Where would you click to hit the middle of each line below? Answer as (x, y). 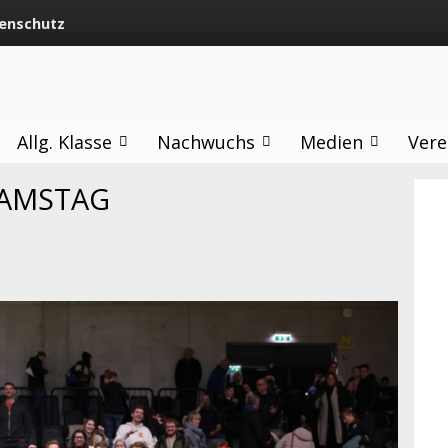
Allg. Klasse (64, 142)
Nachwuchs (205, 142)
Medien (331, 142)
